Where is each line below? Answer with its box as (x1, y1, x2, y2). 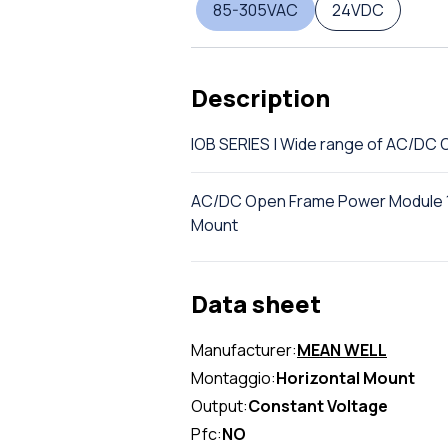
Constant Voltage (248, 395, 388, 417)
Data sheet (191, 287, 321, 320)
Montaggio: (191, 367, 276, 389)
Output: (191, 395, 248, 417)
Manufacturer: (191, 339, 297, 361)
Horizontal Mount (276, 367, 415, 389)
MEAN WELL (297, 339, 387, 361)
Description (191, 81, 330, 114)
